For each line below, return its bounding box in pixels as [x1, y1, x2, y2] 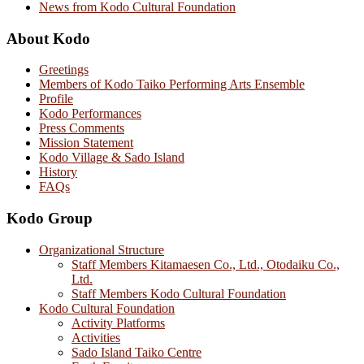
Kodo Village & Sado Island [39, 150, 184, 165]
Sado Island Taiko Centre [71, 344, 201, 359]
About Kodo [6, 29, 90, 47]
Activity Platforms [71, 315, 165, 330]
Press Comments [39, 121, 124, 136]
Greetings [39, 63, 89, 77]
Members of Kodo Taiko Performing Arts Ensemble [39, 77, 305, 92]
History [39, 165, 77, 180]
